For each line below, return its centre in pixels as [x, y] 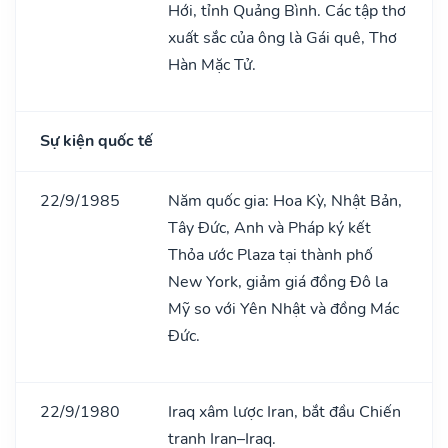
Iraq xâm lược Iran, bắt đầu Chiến [284, 411]
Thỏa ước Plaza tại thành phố [270, 254]
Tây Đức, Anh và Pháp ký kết [269, 227]
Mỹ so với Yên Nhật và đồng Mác [283, 308]
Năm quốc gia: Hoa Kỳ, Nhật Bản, [285, 200]
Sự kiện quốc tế [96, 140]
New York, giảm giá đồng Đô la [278, 281]
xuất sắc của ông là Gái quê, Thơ [282, 37]
